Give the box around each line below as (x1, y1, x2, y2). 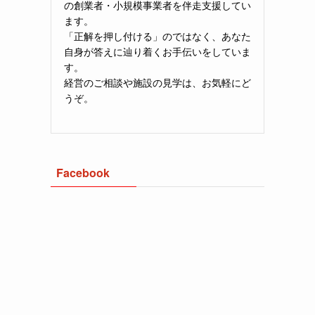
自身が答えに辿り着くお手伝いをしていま (64, 44, 251, 58)
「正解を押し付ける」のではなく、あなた (64, 28, 251, 43)
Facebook (56, 164, 110, 181)
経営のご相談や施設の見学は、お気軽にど (64, 75, 251, 89)
